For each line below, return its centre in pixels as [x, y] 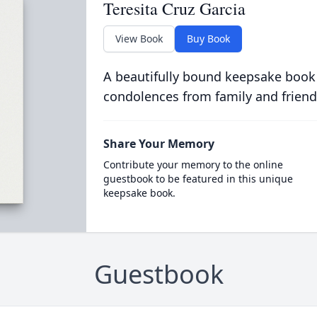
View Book [139, 39]
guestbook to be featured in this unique [198, 179]
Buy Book [208, 39]
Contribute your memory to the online [193, 165]
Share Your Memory [158, 144]
